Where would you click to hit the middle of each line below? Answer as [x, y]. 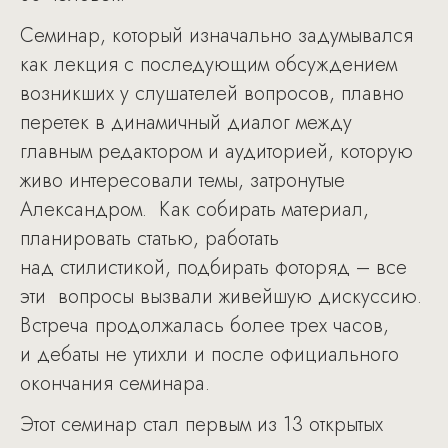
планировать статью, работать [149, 238]
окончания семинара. [115, 383]
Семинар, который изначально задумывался [216, 35]
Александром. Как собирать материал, [194, 209]
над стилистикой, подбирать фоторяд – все [213, 267]
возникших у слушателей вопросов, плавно [212, 93]
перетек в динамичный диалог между [186, 122]
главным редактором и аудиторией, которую [216, 151]
